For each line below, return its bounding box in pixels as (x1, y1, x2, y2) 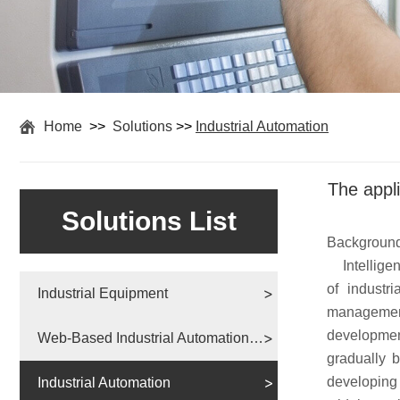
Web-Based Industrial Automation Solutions (249, 329, 263, 346)
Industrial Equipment (37, 285, 168, 301)
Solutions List (61, 205, 237, 236)
